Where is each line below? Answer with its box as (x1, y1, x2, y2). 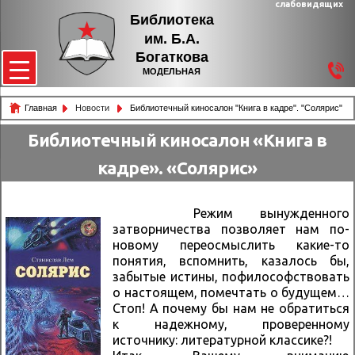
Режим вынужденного (113, 206, 349, 221)
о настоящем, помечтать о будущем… (113, 285, 349, 300)
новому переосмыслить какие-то (113, 238, 349, 253)
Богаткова (135, 48, 208, 65)
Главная (25, 103, 57, 113)
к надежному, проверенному (113, 317, 349, 332)
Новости (75, 103, 112, 113)
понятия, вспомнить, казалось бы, (113, 254, 349, 269)
